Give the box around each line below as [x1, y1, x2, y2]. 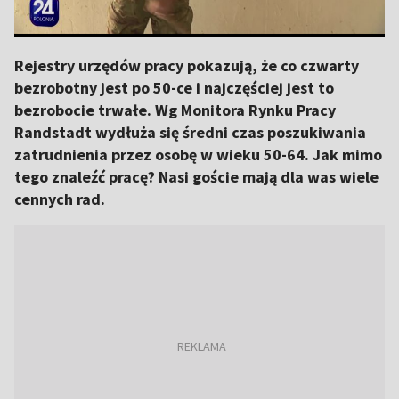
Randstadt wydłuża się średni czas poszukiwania [14, 122, 366, 142]
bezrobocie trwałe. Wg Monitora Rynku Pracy [14, 100, 336, 120]
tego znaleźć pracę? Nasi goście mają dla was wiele [14, 167, 379, 187]
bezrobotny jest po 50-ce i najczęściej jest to [14, 77, 334, 98]
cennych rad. [14, 189, 105, 209]
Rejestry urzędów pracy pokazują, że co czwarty [14, 55, 359, 76]
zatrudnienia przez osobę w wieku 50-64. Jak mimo [14, 144, 382, 165]
